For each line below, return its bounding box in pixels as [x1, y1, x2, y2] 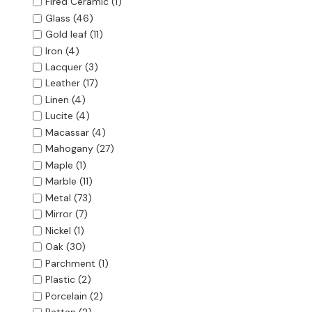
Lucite [45, 109, 73, 123]
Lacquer [45, 61, 82, 74]
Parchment [45, 257, 95, 270]
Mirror [45, 208, 72, 221]
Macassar [45, 126, 89, 139]
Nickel [45, 224, 71, 237]
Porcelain [45, 290, 87, 303]
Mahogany [45, 142, 93, 155]
